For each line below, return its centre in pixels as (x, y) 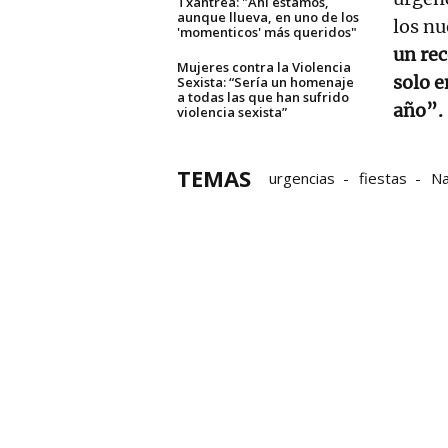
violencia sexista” (232, 111)
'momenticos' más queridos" (267, 31)
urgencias (302, 177)
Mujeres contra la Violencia (264, 66)
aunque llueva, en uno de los (268, 16)
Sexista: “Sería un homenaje (265, 81)
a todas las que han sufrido (263, 96)
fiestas (383, 177)
